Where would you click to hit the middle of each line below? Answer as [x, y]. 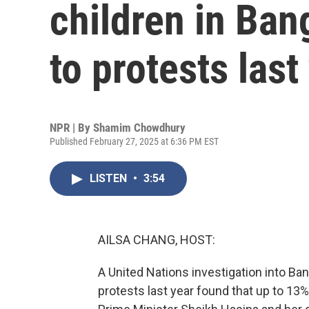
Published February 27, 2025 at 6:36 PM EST [134, 141]
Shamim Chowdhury [139, 128]
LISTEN [110, 178]
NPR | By [71, 128]
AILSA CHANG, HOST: [157, 240]
